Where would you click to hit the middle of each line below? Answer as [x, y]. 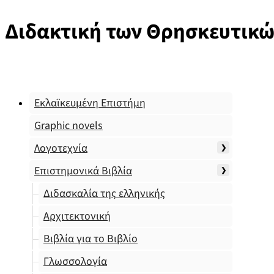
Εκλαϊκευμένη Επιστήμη [90, 103]
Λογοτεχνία [61, 148]
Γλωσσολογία [75, 261]
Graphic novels [68, 126]
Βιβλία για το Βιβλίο [91, 239]
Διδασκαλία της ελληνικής [104, 194]
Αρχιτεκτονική [77, 216]
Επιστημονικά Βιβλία [83, 171]
